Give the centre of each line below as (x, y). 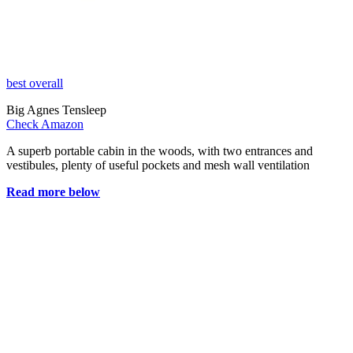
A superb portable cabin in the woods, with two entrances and (160, 150)
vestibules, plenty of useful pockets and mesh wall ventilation (158, 165)
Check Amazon (45, 124)
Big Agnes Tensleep (56, 110)
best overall (35, 83)
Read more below (53, 191)
